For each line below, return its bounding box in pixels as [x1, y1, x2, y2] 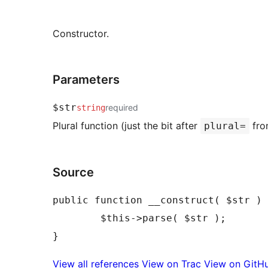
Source [53, 165, 94, 179]
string [77, 102, 105, 112]
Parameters [53, 72, 120, 87]
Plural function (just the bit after [53, 119, 200, 132]
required [105, 102, 138, 112]
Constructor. [53, 27, 109, 39]
